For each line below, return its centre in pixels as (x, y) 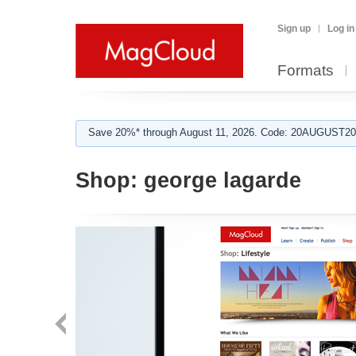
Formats (306, 70)
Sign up (294, 29)
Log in (341, 29)
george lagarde (219, 180)
